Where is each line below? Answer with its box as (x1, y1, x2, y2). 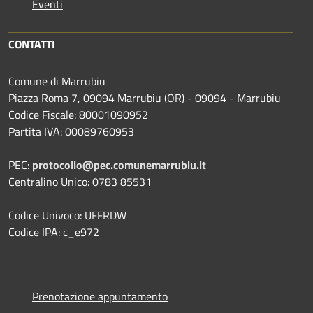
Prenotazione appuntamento (32, 287, 168, 305)
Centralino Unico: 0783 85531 (8, 173, 152, 190)
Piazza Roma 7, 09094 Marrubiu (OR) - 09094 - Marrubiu (8, 89, 281, 106)
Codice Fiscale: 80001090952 (8, 105, 148, 123)
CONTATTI (8, 35, 55, 52)
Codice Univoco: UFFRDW (8, 206, 126, 224)
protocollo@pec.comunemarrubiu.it (32, 156, 206, 173)
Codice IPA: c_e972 (8, 223, 99, 240)
